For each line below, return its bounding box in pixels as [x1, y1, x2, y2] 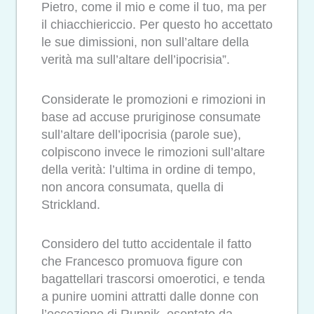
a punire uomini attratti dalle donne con [41, 289, 259, 304]
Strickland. [41, 197, 100, 212]
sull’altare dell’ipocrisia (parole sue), [41, 127, 241, 142]
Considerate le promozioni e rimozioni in [41, 92, 266, 107]
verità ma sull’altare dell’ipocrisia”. [41, 53, 230, 67]
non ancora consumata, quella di [41, 179, 224, 194]
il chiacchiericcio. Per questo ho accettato [41, 18, 273, 32]
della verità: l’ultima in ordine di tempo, [41, 162, 256, 177]
